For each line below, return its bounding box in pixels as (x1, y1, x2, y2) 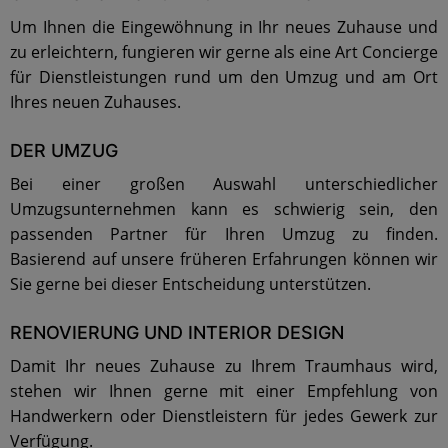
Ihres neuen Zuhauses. (10, 91, 181, 113)
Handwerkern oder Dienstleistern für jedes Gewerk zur (10, 405, 438, 427)
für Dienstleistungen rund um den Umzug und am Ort (10, 66, 438, 88)
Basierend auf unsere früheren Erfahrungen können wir (10, 248, 438, 270)
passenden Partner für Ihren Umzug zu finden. (10, 223, 438, 245)
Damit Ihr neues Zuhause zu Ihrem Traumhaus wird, (10, 355, 438, 377)
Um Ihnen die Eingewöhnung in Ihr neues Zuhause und (10, 16, 438, 38)
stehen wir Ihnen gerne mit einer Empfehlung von (10, 380, 438, 402)
